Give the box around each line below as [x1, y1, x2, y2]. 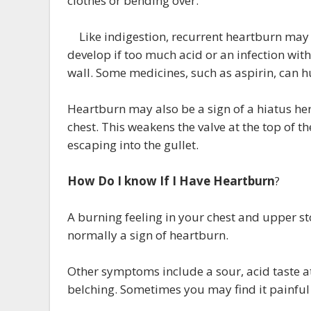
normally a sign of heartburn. [67, 227, 228, 243]
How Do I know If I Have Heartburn [67, 173, 275, 189]
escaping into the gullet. [67, 137, 199, 153]
